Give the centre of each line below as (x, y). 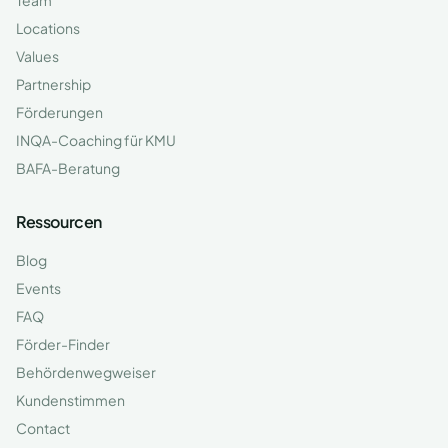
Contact (43, 428)
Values (37, 56)
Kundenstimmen (70, 400)
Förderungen (59, 112)
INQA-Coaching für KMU (96, 140)
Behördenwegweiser (86, 372)
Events (38, 288)
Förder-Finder (63, 344)
